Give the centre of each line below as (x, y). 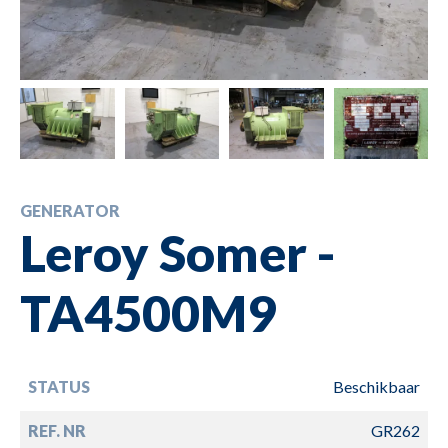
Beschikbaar (376, 386)
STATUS (59, 386)
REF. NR (57, 430)
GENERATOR (70, 210)
